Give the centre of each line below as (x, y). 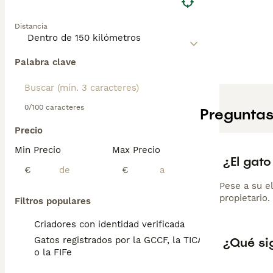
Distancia (31, 26)
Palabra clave (45, 62)
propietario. (245, 198)
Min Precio (38, 150)
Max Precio (136, 150)
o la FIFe (53, 252)
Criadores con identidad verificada (109, 224)
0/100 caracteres (54, 107)
